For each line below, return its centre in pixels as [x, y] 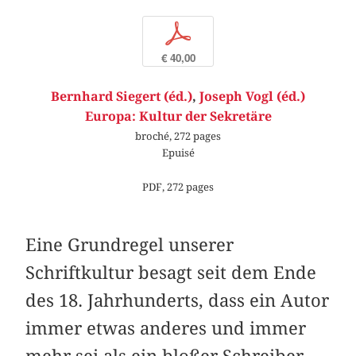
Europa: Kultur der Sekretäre [178, 116]
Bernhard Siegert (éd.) [122, 96]
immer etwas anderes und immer [166, 329]
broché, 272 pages [178, 135]
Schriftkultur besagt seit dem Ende [171, 273]
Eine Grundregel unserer [130, 245]
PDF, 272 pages [178, 187]
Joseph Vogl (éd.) [252, 96]
